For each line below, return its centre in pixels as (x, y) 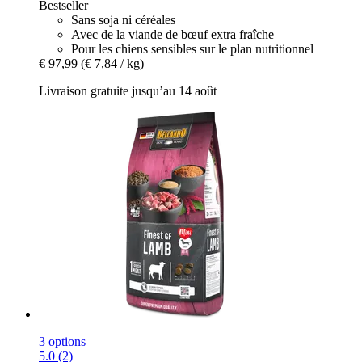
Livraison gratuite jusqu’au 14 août (128, 90)
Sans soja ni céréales (123, 19)
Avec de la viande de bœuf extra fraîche (173, 34)
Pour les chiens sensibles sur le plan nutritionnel (192, 48)
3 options (62, 341)
